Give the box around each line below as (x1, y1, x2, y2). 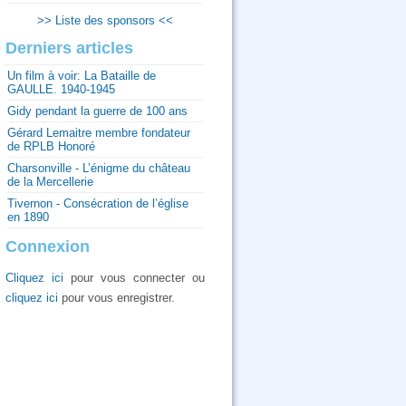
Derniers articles (5, 39, 133, 57)
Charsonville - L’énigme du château (7, 161, 190, 175)
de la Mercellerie (7, 175, 93, 188)
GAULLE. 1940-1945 (7, 82, 115, 96)
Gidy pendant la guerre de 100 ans (7, 104, 188, 118)
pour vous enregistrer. (58, 291, 175, 304)
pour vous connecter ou (63, 271, 205, 285)
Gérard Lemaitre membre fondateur (7, 126, 190, 140)
